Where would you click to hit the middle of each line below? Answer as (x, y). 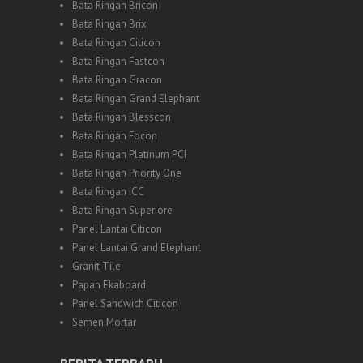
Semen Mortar (104, 322)
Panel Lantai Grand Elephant (137, 247)
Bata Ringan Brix (109, 23)
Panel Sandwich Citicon (125, 303)
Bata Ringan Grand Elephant (136, 98)
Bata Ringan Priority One (127, 173)
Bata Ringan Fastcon (118, 61)
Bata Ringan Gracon (117, 79)
